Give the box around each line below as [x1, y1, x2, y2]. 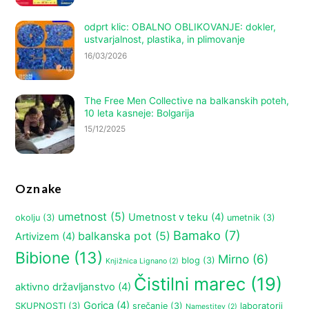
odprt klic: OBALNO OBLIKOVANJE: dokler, [84, 21, 277, 33]
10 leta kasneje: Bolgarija [84, 107, 195, 119]
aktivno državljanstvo [15, 281, 116, 294]
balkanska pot [78, 229, 152, 243]
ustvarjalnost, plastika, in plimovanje [84, 34, 246, 46]
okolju [15, 212, 41, 223]
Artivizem [15, 230, 60, 243]
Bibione [15, 248, 70, 268]
